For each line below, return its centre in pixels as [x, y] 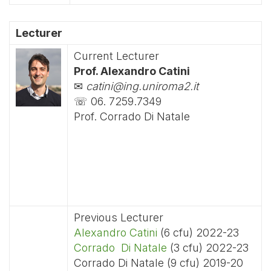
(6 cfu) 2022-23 [198, 233]
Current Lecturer [116, 56]
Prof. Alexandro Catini [132, 71]
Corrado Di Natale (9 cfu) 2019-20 [158, 263]
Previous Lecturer [119, 217]
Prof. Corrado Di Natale [132, 116]
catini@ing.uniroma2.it [142, 86]
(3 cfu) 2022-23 [208, 248]
